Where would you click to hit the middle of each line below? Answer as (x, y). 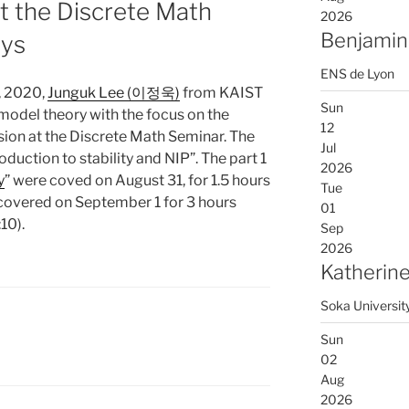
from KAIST (221, 92)
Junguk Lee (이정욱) (114, 92)
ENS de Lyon (357, 74)
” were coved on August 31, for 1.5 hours (137, 180)
